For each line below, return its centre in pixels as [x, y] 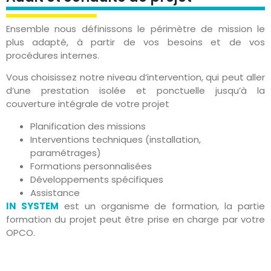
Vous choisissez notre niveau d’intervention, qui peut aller [135, 77]
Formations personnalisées [91, 166]
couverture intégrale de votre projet [88, 104]
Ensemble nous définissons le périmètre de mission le [135, 28]
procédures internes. [53, 55]
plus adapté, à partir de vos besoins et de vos [135, 42]
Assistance [55, 192]
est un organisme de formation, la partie [162, 206]
